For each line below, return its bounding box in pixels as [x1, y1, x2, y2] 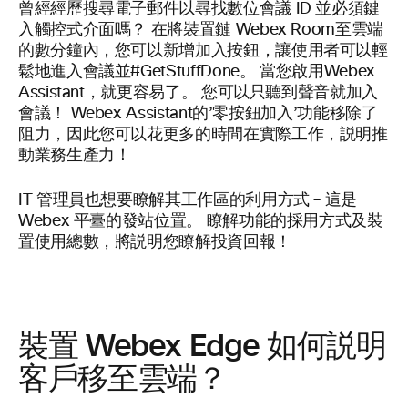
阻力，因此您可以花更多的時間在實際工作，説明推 [18, 127, 388, 143]
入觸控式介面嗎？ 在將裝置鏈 [18, 22, 236, 38]
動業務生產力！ [18, 148, 131, 164]
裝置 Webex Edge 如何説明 [18, 325, 386, 367]
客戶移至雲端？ [18, 358, 227, 400]
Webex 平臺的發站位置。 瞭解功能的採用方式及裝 [18, 213, 383, 229]
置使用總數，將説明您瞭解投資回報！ [18, 234, 291, 250]
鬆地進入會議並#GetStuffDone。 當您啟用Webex [18, 64, 375, 80]
